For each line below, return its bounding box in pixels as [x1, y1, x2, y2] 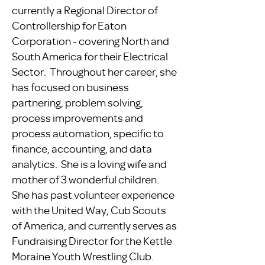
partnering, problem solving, [12, 95, 143, 109]
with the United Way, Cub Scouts [12, 203, 166, 217]
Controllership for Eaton [12, 18, 127, 33]
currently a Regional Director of [12, 3, 158, 17]
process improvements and [12, 111, 143, 125]
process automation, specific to [12, 126, 164, 140]
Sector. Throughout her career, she [12, 64, 177, 79]
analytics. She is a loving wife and [12, 157, 167, 171]
